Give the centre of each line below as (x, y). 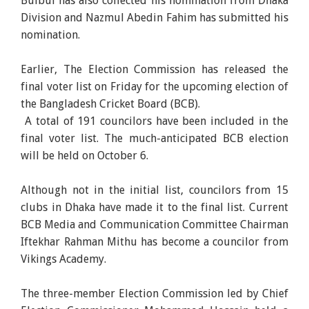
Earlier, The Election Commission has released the (154, 69)
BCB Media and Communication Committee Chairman (154, 224)
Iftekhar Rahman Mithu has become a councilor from (154, 241)
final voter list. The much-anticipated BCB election (154, 138)
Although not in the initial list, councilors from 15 (154, 190)
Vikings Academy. (64, 259)
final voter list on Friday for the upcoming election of (154, 86)
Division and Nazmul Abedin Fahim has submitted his (154, 17)
